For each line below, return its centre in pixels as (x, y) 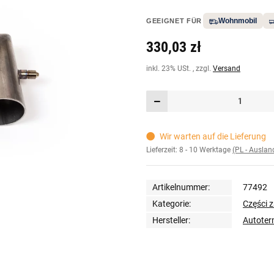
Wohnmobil (237, 21)
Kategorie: (172, 203)
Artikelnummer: (181, 187)
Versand (227, 69)
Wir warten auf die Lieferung (213, 137)
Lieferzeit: (163, 150)
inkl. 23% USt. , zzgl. (180, 69)
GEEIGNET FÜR (174, 21)
